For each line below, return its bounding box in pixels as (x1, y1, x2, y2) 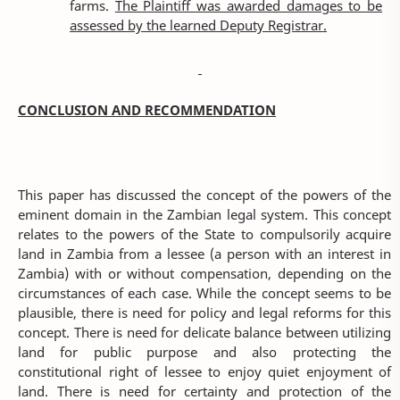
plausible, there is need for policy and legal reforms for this (18, 304, 392, 322)
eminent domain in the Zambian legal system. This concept (18, 205, 392, 224)
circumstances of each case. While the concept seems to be (18, 284, 392, 303)
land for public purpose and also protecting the (18, 343, 392, 362)
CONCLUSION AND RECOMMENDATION (18, 101, 276, 120)
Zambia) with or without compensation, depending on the (18, 264, 392, 283)
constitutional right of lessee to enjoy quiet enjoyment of (18, 362, 392, 381)
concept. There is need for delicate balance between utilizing (18, 323, 392, 342)
